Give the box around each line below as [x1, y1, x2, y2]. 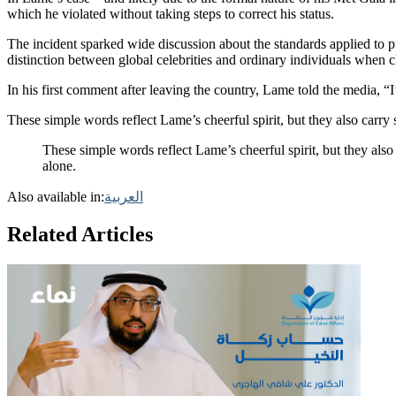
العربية [104, 188, 143, 204]
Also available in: [7, 188, 104, 204]
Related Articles [7, 222, 153, 246]
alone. [42, 157, 76, 173]
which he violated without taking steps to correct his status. [7, 5, 334, 21]
